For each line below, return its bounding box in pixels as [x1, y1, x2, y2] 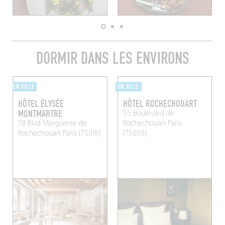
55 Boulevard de [123, 109, 174, 118]
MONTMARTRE [18, 107, 62, 120]
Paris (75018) [60, 130, 100, 138]
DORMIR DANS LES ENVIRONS [36, 48, 189, 68]
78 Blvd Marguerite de [18, 120, 87, 128]
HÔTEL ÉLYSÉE [18, 97, 64, 110]
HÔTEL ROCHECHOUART [123, 97, 197, 110]
